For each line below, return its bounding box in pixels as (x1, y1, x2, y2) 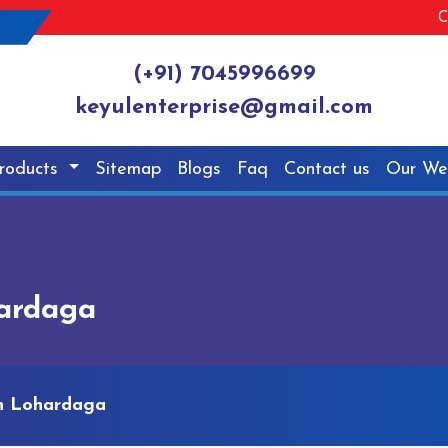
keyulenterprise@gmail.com (75, 96, 373, 120)
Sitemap (95, 159, 162, 179)
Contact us (284, 159, 371, 179)
